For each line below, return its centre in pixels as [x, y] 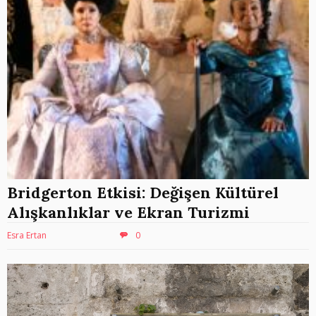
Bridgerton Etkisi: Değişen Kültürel [143, 192]
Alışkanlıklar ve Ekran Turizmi [128, 212]
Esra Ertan [27, 235]
